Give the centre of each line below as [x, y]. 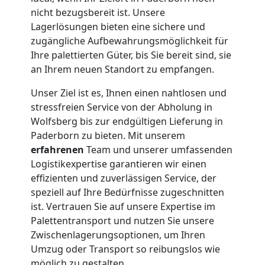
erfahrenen [59, 149]
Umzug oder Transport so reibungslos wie [125, 249]
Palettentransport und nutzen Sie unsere [122, 220]
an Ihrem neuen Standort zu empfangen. [122, 69]
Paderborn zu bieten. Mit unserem [108, 135]
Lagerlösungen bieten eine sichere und [118, 26]
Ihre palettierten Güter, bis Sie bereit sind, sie [131, 55]
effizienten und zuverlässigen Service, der [124, 178]
